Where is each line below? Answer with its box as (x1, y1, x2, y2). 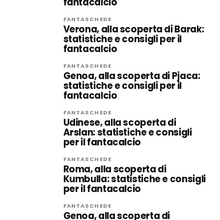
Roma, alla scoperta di (63, 163, 166, 175)
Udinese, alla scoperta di (63, 116, 176, 129)
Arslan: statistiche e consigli (63, 126, 192, 138)
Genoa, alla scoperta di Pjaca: (63, 70, 200, 82)
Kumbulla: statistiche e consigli (63, 173, 206, 185)
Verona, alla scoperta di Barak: (63, 23, 204, 35)
